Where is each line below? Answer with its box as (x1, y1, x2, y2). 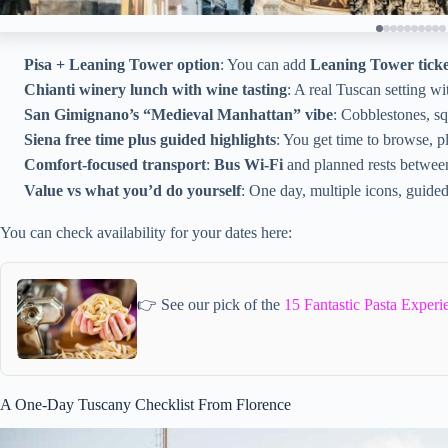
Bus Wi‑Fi (214, 156, 283, 174)
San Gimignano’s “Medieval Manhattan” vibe (24, 106, 333, 123)
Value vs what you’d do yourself (24, 181, 241, 199)
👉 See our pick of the (137, 296, 284, 314)
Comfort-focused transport (24, 156, 206, 174)
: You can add (220, 55, 310, 73)
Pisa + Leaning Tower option (24, 55, 220, 73)
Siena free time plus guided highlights (24, 131, 276, 149)
